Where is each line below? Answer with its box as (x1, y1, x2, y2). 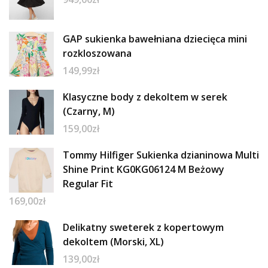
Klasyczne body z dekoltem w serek (63, 90, 227, 103)
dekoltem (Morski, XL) (63, 234, 164, 248)
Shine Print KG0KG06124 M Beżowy (63, 162, 224, 176)
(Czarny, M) (63, 104, 115, 118)
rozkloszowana (63, 46, 132, 60)
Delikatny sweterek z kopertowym (63, 220, 224, 234)
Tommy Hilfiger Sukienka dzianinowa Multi (63, 148, 259, 162)
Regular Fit (63, 176, 113, 190)
